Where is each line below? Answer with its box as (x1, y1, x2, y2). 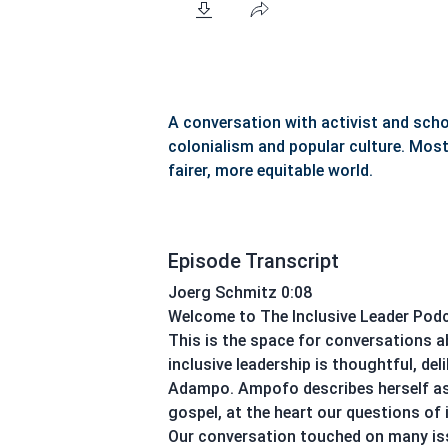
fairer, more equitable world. (168, 161, 373, 180)
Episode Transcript (168, 249, 339, 273)
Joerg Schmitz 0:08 (168, 283, 312, 302)
